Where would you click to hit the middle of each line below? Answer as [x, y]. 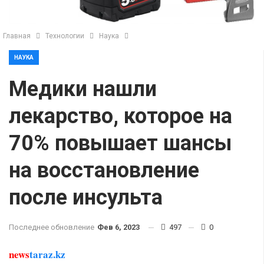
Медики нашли [83, 89]
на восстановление [104, 170]
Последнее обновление [52, 227]
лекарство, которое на [121, 116]
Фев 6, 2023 [118, 227]
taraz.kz [47, 254]
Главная [17, 36]
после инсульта [86, 197]
